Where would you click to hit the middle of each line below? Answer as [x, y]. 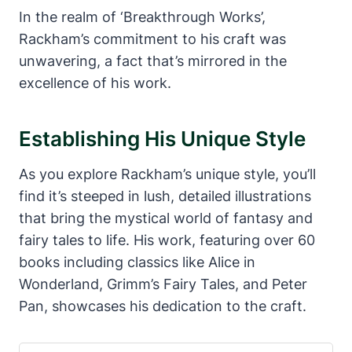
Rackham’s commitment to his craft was [152, 38]
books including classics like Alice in [137, 262]
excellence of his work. [95, 82]
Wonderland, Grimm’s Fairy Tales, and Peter [163, 284]
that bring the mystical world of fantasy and [166, 218]
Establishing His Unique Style [162, 138]
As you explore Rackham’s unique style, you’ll [167, 174]
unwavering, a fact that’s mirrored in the [153, 60]
